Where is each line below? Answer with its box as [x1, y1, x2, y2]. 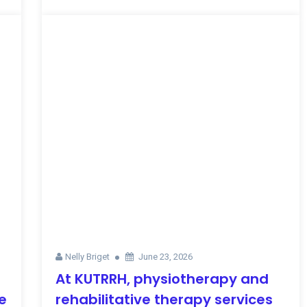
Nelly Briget [64, 251, 110, 262]
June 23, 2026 [138, 251, 193, 262]
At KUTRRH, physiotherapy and [55, 269, 269, 289]
